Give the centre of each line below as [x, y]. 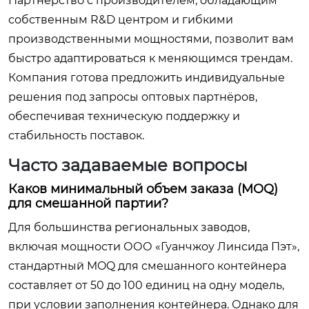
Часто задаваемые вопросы [128, 165]
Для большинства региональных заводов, [129, 227]
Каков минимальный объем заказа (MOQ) [143, 189]
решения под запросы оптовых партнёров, [133, 97]
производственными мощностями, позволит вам [151, 39]
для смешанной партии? [88, 203]
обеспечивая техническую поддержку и [124, 116]
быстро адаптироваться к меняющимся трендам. [150, 58]
